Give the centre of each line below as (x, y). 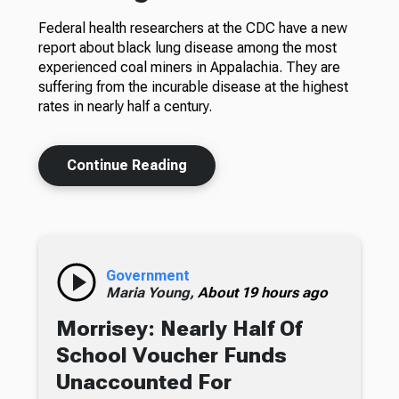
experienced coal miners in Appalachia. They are (189, 67)
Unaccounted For (143, 382)
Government (147, 275)
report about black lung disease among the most (187, 47)
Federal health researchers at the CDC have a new (192, 28)
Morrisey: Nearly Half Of (179, 328)
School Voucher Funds (171, 355)
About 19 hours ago (262, 292)
